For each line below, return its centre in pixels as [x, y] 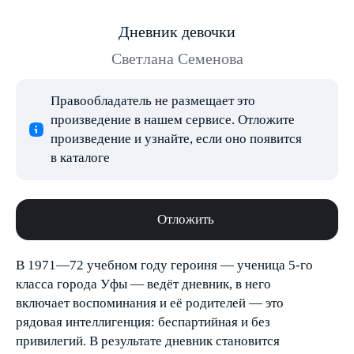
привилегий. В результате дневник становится [148, 341]
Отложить [186, 219]
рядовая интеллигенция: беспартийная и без [143, 322]
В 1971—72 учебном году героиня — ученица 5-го [164, 265]
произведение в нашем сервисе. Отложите [173, 120]
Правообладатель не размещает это [153, 101]
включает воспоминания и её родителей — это [150, 303]
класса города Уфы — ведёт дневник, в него [143, 284]
